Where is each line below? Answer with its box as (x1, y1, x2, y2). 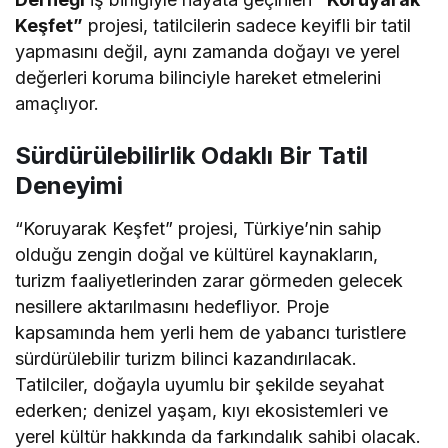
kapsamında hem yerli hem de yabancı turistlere (15, 321, 407, 343)
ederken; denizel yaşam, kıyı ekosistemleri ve (15, 399, 389, 421)
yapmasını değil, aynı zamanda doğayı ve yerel (15, 40, 401, 62)
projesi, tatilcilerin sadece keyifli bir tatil (83, 14, 412, 36)
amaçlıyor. (15, 92, 99, 114)
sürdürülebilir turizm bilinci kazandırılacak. (15, 347, 358, 369)
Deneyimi (15, 170, 123, 200)
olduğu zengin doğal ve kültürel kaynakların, (15, 243, 379, 265)
